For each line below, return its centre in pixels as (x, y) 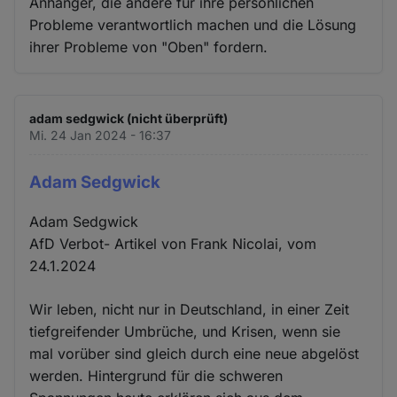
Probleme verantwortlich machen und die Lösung (193, 24)
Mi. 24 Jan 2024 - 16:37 (101, 135)
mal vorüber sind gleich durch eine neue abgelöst (195, 354)
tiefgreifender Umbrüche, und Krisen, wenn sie (185, 332)
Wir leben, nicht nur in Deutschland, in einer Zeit (190, 310)
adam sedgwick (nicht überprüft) (129, 118)
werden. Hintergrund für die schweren (156, 376)
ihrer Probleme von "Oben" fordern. (149, 47)
